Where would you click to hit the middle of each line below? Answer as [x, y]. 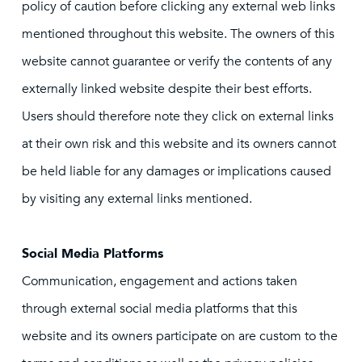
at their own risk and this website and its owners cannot [179, 144]
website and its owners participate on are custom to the [180, 336]
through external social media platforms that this [160, 309]
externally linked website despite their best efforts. [167, 89]
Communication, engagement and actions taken [160, 281]
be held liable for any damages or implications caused [177, 171]
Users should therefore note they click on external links [178, 116]
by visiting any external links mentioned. [137, 199]
